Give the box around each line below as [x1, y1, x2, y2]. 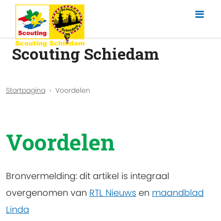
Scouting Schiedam [12, 43, 159, 65]
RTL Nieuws [89, 186, 136, 199]
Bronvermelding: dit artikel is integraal [6, 170, 169, 183]
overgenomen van [6, 186, 89, 199]
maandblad [152, 186, 204, 199]
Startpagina [6, 85, 45, 95]
